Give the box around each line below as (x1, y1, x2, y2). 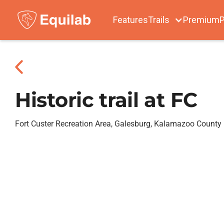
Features (113, 14, 148, 25)
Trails (148, 14, 169, 25)
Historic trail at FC (15, 87, 197, 112)
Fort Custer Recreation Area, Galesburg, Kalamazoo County (15, 119, 221, 128)
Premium (183, 14, 219, 25)
